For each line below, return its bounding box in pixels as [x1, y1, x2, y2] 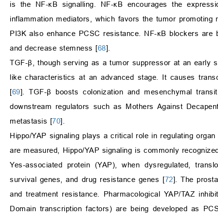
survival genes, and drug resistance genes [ [10, 175, 165, 184]
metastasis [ [10, 117, 52, 126]
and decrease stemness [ [10, 44, 98, 53]
